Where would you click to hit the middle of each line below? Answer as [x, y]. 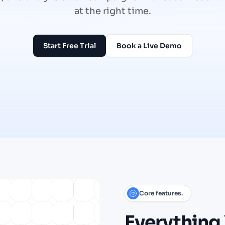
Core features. [161, 193]
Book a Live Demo [149, 46]
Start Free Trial [69, 46]
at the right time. [113, 11]
